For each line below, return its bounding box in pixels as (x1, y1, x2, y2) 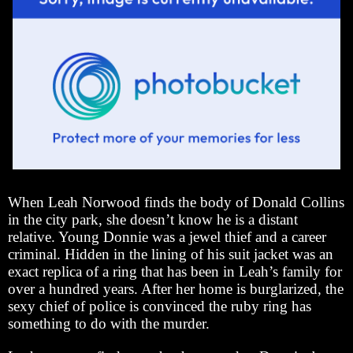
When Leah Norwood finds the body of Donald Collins (8, 193, 344, 210)
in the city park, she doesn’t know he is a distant (8, 210, 298, 228)
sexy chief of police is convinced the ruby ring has (8, 297, 311, 314)
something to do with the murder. (8, 314, 210, 332)
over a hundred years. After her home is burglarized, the (8, 280, 344, 297)
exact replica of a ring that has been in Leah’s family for (8, 262, 342, 280)
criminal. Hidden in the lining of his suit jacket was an (8, 245, 333, 262)
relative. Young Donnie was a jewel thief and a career (8, 228, 326, 245)
